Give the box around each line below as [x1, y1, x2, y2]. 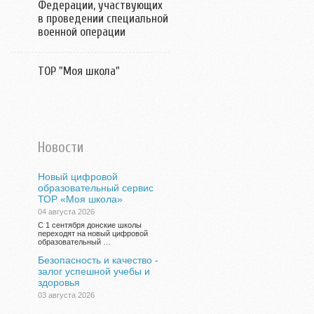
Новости [38, 139, 83, 156]
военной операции [38, 25, 125, 39]
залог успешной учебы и [38, 266, 150, 277]
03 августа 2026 [38, 291, 95, 299]
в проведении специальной [38, 12, 168, 25]
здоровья [38, 277, 80, 288]
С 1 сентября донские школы [38, 221, 142, 229]
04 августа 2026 [38, 207, 95, 216]
